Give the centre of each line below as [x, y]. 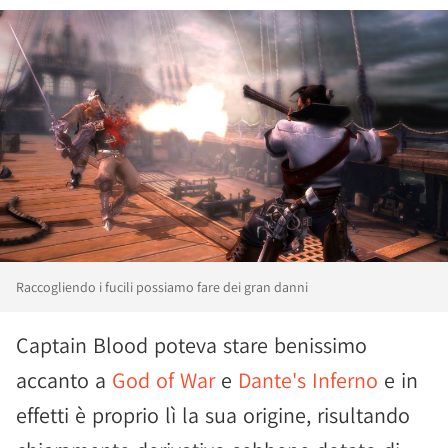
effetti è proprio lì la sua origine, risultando [213, 414]
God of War [163, 379]
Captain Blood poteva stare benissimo [191, 344]
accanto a [64, 379]
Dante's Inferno [308, 379]
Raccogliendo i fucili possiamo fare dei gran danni [162, 286]
